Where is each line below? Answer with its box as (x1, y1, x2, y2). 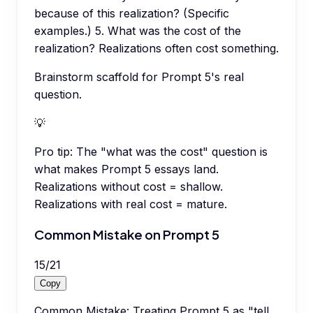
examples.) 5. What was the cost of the (34, 24, 241, 38)
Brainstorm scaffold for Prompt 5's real (34, 70, 244, 85)
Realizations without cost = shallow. (34, 180, 223, 194)
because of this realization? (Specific (34, 6, 229, 21)
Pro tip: (34, 145, 73, 159)
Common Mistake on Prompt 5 (34, 226, 219, 242)
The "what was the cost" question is (76, 145, 268, 159)
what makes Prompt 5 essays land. (34, 162, 219, 177)
